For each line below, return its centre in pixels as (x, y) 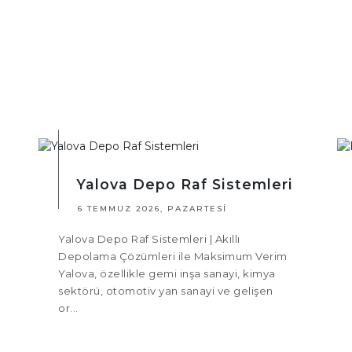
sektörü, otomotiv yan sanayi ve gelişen (166, 291)
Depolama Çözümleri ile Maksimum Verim (173, 257)
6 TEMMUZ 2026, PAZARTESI (152, 209)
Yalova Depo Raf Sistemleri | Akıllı (149, 239)
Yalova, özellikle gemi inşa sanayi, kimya (167, 274)
